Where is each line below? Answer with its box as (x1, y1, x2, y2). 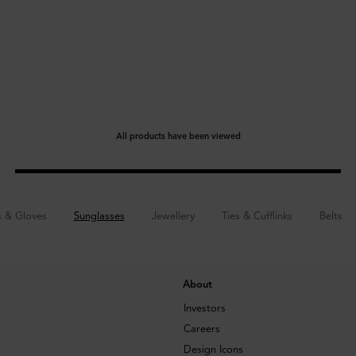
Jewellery (151, 210, 195, 222)
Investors (183, 302, 226, 315)
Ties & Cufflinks (221, 210, 292, 222)
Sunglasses (73, 210, 125, 222)
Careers (183, 323, 220, 336)
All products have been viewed (115, 130, 241, 141)
